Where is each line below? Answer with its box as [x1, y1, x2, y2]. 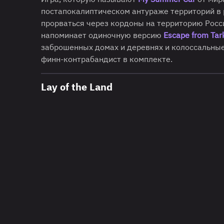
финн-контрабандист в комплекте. [41, 53, 172, 64]
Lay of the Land [41, 79, 112, 93]
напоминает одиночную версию [41, 29, 163, 40]
